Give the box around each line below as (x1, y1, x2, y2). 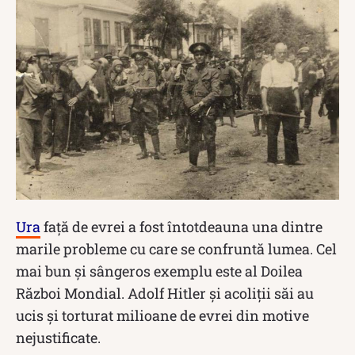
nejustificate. (16, 327, 101, 347)
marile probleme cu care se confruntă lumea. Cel (16, 239, 337, 258)
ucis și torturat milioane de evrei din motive (16, 305, 309, 325)
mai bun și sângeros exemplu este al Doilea (16, 261, 303, 281)
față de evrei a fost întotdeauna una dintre (40, 216, 323, 236)
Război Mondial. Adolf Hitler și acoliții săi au (16, 283, 314, 303)
